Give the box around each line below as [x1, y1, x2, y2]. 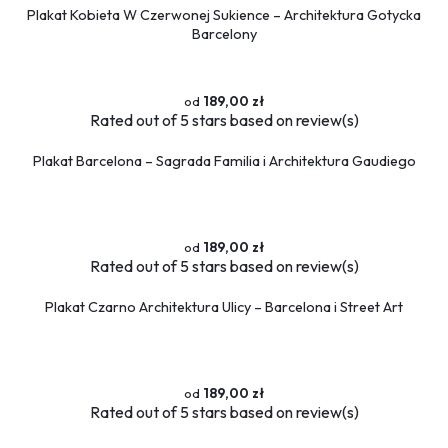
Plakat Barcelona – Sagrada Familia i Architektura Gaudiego [32, 151, 416, 170]
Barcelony [191, 24, 257, 43]
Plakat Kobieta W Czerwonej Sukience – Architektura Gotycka [27, 5, 421, 24]
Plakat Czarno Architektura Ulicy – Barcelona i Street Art [45, 297, 403, 316]
